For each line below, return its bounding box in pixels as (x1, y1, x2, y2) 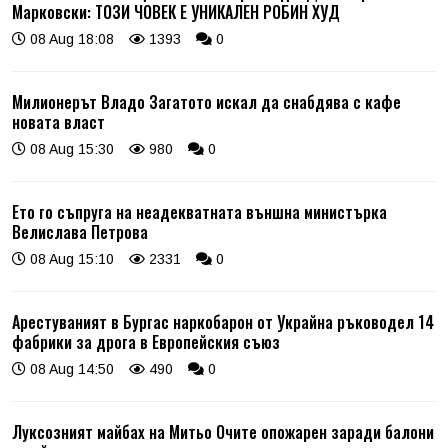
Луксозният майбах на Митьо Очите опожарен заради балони (12, 419, 434, 444)
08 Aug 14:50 (26, 360, 114, 377)
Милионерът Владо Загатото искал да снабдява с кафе (12, 89, 401, 114)
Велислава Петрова (12, 219, 148, 244)
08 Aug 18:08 (26, 30, 114, 47)
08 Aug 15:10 (26, 250, 114, 267)
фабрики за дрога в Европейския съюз (12, 329, 280, 354)
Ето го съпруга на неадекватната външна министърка (12, 199, 387, 224)
